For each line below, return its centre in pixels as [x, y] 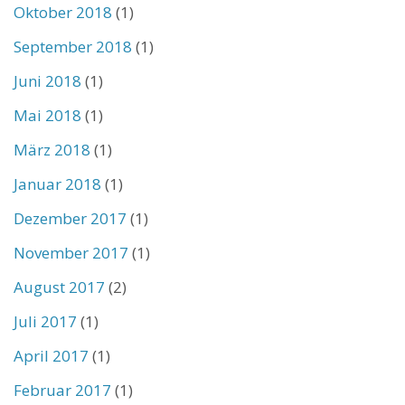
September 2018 [73, 46]
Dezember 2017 [70, 218]
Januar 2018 [57, 184]
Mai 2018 [47, 115]
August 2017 [59, 287]
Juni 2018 [47, 80]
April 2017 [51, 355]
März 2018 [52, 149]
